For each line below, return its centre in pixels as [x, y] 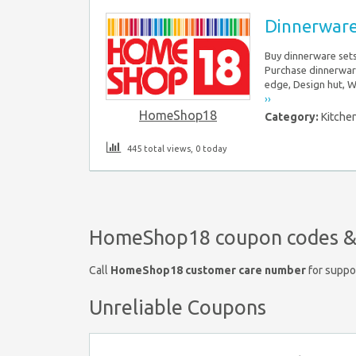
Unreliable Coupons [178, 307]
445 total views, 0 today [176, 149]
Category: [293, 116]
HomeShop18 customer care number [208, 270]
